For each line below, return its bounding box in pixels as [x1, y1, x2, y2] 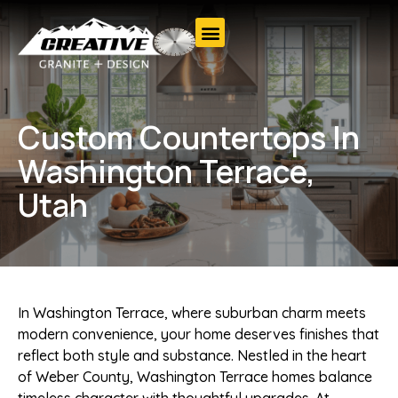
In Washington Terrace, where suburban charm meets [18, 304, 366, 322]
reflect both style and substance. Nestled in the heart [18, 346, 367, 364]
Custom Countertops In [18, 116, 360, 159]
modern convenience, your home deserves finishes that [18, 325, 379, 343]
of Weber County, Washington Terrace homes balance [18, 368, 372, 386]
